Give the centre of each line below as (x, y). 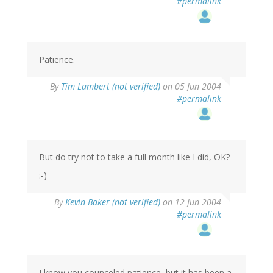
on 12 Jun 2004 (191, 202)
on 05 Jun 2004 (191, 87)
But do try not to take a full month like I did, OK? (134, 157)
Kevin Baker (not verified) (113, 202)
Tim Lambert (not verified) (111, 87)
